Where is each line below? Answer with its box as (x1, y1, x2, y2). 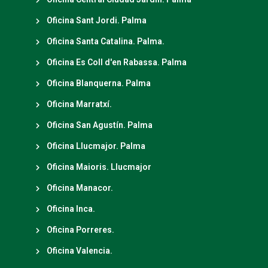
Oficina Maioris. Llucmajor (46, 162, 151, 172)
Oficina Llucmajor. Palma (46, 141, 145, 151)
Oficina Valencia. (46, 246, 112, 255)
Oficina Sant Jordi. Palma (46, 16, 147, 25)
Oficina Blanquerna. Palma (46, 78, 151, 88)
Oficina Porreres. (46, 225, 114, 234)
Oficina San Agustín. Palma (46, 120, 153, 130)
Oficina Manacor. (46, 183, 113, 193)
